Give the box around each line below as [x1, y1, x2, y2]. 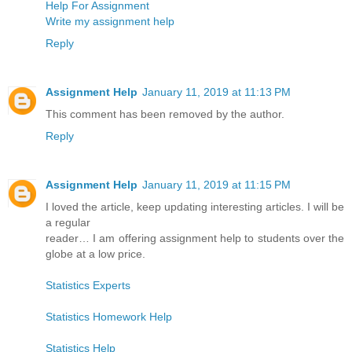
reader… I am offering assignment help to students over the [46, 231, 344, 244]
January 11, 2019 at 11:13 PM [142, 85, 291, 98]
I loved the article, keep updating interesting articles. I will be [46, 200, 344, 213]
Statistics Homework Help [46, 310, 172, 323]
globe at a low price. [46, 247, 145, 260]
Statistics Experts [46, 278, 130, 291]
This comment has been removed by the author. [46, 107, 284, 120]
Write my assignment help [46, 14, 174, 27]
